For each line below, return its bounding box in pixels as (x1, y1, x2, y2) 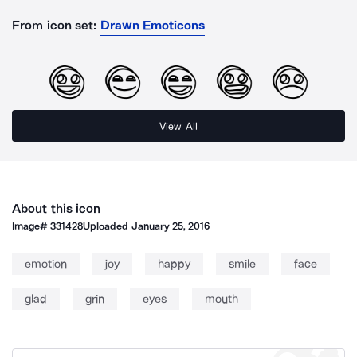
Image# (12, 220, 51, 232)
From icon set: (12, 18, 97, 33)
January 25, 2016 (131, 220, 210, 232)
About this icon (12, 201, 101, 216)
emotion (25, 257, 67, 271)
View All (159, 120, 198, 132)
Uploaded (83, 220, 131, 232)
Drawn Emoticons (100, 18, 206, 33)
